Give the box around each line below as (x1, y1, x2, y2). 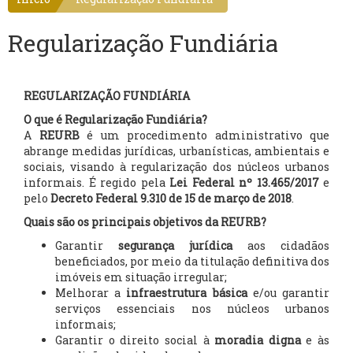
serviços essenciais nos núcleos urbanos (55, 301, 329, 316)
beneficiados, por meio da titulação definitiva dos (55, 254, 329, 269)
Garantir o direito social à (55, 333, 215, 347)
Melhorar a (55, 285, 127, 300)
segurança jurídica (118, 238, 232, 253)
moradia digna (214, 333, 301, 347)
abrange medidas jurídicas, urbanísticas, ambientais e (24, 143, 329, 158)
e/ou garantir (247, 285, 330, 300)
